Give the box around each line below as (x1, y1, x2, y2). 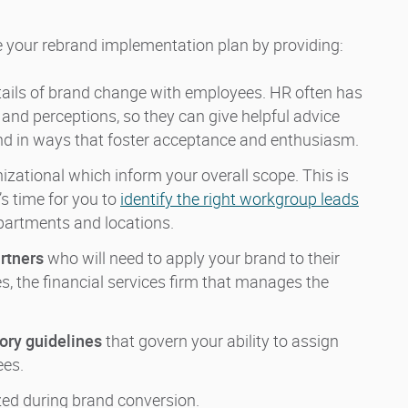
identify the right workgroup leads (120, 188, 359, 210)
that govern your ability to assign (102, 330, 339, 352)
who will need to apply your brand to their (44, 247, 340, 270)
